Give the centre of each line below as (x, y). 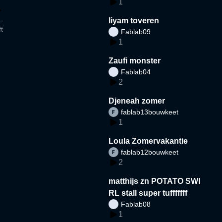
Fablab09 (136, 31)
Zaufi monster (135, 60)
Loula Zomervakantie (148, 141)
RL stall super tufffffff (148, 193)
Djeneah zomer (137, 101)
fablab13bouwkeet (150, 112)
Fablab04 (136, 72)
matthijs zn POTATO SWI (155, 181)
